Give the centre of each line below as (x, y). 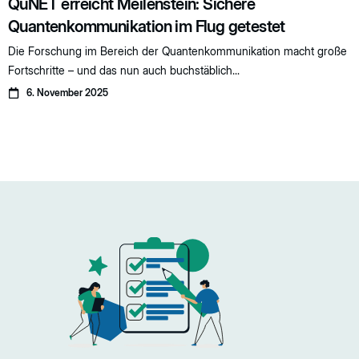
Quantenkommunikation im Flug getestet (147, 27)
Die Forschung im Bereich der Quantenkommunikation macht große (177, 51)
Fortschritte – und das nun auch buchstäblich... (124, 71)
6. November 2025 (67, 93)
